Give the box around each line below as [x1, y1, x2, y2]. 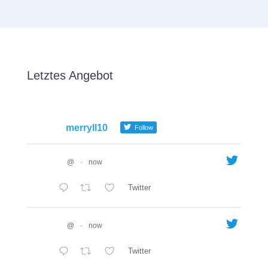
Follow [132, 123, 153, 131]
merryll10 [65, 122, 108, 133]
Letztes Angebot [26, 68, 113, 82]
